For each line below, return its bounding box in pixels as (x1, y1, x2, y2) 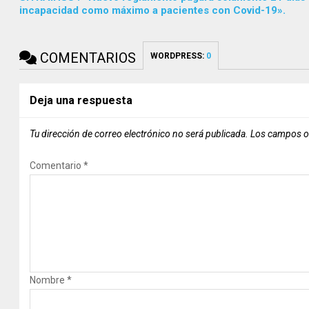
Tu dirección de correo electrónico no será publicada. (30, 128, 249, 139)
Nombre (30, 274, 68, 286)
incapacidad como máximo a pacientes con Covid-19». (19, 3, 286, 17)
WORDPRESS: (150, 50, 207, 61)
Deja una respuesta (30, 93, 133, 107)
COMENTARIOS (37, 49, 137, 66)
